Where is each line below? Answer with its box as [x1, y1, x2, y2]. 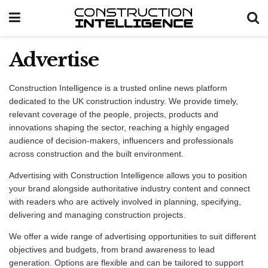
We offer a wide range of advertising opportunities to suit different [9, 232, 256, 241]
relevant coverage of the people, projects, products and [9, 109, 218, 119]
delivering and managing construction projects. [9, 210, 185, 220]
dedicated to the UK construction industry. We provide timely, [9, 96, 238, 106]
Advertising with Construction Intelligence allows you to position [9, 170, 247, 180]
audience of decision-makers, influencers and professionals [9, 136, 233, 145]
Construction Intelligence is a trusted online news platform [9, 83, 227, 93]
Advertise [9, 48, 99, 72]
